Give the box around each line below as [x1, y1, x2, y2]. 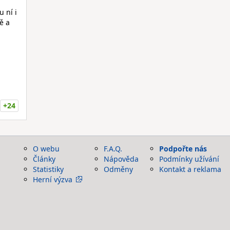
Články [33, 154, 55, 164]
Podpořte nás [159, 144, 207, 154]
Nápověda [104, 154, 139, 164]
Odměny [104, 164, 133, 174]
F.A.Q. [104, 144, 122, 154]
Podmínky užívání [159, 154, 219, 164]
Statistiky [33, 164, 64, 174]
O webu [33, 144, 60, 154]
